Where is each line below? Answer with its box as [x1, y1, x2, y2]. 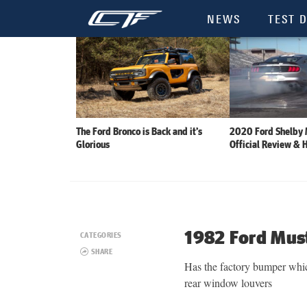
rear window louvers [184, 275, 273, 290]
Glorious [76, 137, 110, 151]
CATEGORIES [80, 230, 122, 240]
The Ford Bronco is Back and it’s [76, 124, 202, 138]
